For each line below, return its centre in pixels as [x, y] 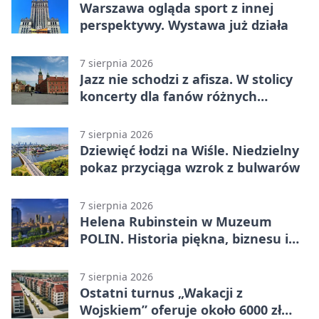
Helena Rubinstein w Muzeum [176, 221]
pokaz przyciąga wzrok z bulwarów [190, 167]
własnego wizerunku [146, 255]
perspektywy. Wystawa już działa [184, 25]
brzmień [106, 113]
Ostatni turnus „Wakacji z [161, 292]
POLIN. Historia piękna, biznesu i [184, 238]
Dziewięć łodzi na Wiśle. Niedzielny [189, 150]
